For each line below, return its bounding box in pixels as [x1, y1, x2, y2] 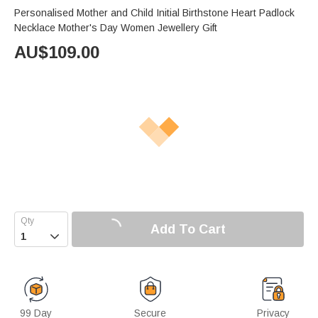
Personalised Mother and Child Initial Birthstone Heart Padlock [14, 7, 295, 19]
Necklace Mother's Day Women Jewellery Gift [14, 22, 217, 34]
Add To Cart [150, 221, 226, 236]
